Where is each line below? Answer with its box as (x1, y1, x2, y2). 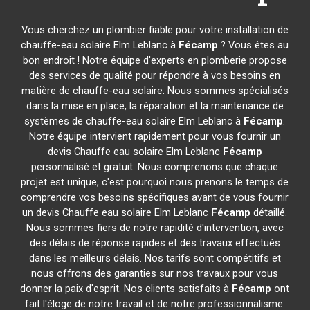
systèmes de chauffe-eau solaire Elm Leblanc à (24, 115, 244, 127)
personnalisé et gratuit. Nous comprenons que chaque (31, 161, 279, 173)
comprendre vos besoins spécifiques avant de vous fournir (21, 191, 289, 203)
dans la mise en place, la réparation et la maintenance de (26, 100, 284, 112)
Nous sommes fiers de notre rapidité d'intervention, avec (26, 221, 284, 234)
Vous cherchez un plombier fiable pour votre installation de (21, 24, 289, 36)
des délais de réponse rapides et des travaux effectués (29, 237, 280, 249)
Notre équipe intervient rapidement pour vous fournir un (28, 130, 281, 143)
